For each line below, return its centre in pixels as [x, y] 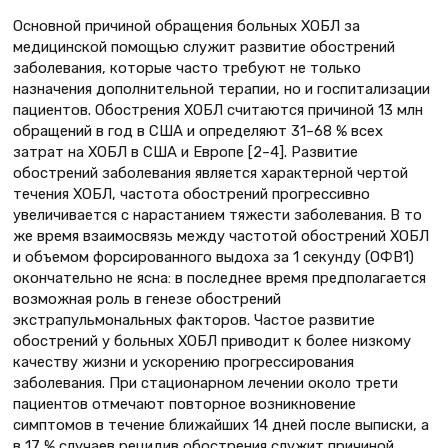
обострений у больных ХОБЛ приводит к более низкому [212, 340]
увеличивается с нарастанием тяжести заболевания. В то [217, 214]
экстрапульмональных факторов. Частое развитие [194, 319]
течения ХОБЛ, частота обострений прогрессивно [191, 193]
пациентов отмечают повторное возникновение [184, 403]
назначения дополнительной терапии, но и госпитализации [221, 88]
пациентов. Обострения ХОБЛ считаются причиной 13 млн [218, 109]
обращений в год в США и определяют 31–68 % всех [198, 130]
